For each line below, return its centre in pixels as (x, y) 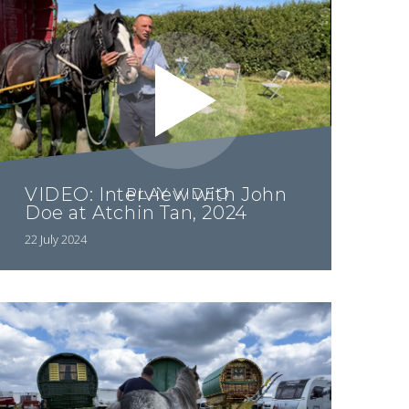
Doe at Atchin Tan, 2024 (136, 213)
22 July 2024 (56, 239)
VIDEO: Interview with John (156, 195)
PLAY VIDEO (178, 194)
